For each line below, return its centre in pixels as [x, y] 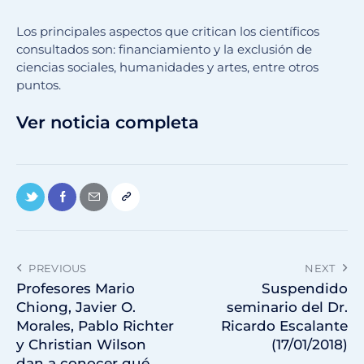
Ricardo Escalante [284, 326]
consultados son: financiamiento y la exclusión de [164, 50]
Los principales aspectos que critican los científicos [168, 32]
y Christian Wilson [81, 345]
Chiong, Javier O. [76, 308]
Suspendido [305, 289]
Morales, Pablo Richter [95, 326]
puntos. [39, 85]
